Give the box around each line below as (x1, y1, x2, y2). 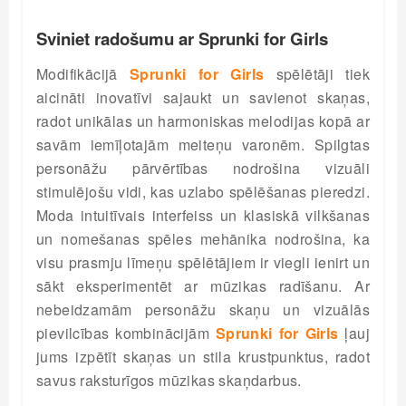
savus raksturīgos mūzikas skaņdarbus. (36, 370, 302, 391)
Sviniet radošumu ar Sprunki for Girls (36, 26, 328, 51)
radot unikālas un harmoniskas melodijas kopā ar (36, 111, 370, 131)
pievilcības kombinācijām (36, 323, 216, 343)
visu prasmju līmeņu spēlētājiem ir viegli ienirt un (36, 252, 370, 273)
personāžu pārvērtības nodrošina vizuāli (36, 158, 370, 179)
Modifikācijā (36, 63, 130, 84)
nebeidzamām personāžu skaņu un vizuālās (36, 299, 370, 320)
